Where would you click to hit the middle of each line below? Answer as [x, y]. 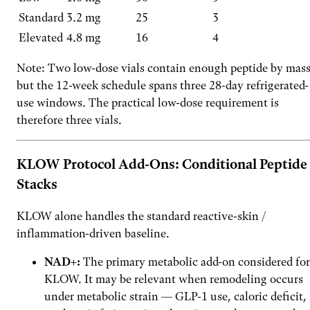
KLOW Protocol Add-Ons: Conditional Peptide [162, 165]
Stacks [37, 185]
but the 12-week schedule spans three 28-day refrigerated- [163, 85]
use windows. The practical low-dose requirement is [148, 103]
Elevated [41, 38]
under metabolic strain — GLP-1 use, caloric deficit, [175, 296]
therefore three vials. [69, 120]
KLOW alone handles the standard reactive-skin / [142, 216]
